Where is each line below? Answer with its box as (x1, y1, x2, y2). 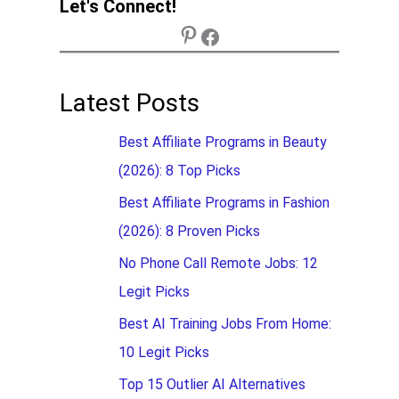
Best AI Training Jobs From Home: (118, 315, 332, 333)
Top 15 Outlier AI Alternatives (118, 376, 306, 394)
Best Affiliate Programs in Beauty (118, 134, 328, 151)
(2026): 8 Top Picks (118, 162, 241, 180)
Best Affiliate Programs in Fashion (118, 194, 330, 212)
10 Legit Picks (118, 344, 210, 362)
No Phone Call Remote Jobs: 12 (118, 255, 319, 273)
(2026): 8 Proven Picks (118, 223, 261, 240)
